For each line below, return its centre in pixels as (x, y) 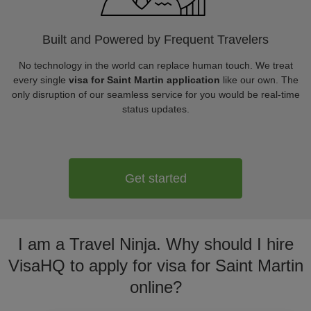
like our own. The (259, 80)
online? (155, 287)
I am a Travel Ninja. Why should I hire (155, 244)
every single (41, 80)
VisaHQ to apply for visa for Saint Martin (155, 266)
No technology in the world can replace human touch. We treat (155, 65)
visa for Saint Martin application (144, 80)
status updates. (155, 109)
